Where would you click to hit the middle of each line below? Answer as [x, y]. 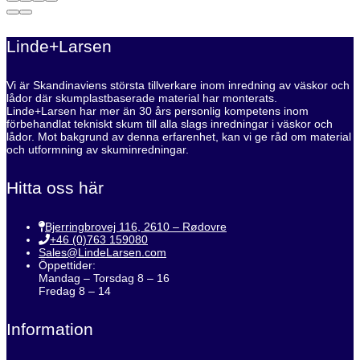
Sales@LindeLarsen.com [102, 253]
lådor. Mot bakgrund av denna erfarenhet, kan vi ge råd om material [179, 137]
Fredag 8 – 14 [75, 291]
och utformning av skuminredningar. [98, 150]
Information [50, 329]
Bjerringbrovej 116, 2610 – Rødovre [136, 227]
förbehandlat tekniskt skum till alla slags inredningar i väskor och [170, 124]
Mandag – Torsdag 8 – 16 [104, 278]
